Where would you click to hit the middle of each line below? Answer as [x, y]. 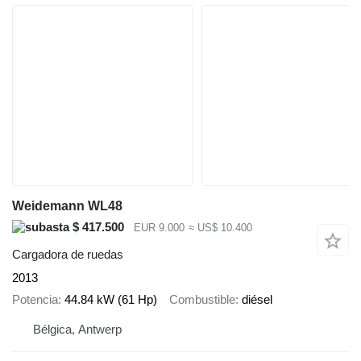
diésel [257, 299]
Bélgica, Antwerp [77, 330]
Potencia [35, 299]
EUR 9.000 [159, 227]
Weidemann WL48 [67, 205]
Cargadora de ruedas [68, 255]
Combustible [202, 299]
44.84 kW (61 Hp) [111, 299]
